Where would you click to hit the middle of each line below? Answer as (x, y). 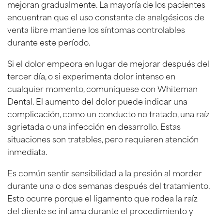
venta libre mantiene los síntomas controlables (96, 29)
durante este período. (49, 41)
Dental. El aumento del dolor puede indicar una (97, 101)
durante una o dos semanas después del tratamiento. (108, 185)
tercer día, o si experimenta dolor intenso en (91, 75)
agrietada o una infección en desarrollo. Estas (94, 126)
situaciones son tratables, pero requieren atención (103, 138)
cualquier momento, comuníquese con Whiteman (102, 88)
